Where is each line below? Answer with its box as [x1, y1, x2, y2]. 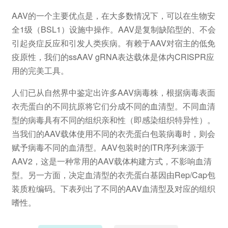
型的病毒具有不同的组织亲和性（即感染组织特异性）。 [11, 113, 215, 126]
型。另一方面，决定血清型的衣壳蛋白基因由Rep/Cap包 [11, 168, 215, 181]
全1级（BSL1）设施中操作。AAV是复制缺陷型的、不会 [11, 23, 216, 35]
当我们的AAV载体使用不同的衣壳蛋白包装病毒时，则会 [11, 127, 215, 139]
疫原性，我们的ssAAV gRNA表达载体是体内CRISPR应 [11, 50, 214, 63]
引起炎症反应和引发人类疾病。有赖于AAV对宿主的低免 [11, 37, 215, 49]
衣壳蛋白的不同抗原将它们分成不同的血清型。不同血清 [11, 100, 215, 112]
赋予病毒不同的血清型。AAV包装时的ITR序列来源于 [11, 141, 204, 153]
